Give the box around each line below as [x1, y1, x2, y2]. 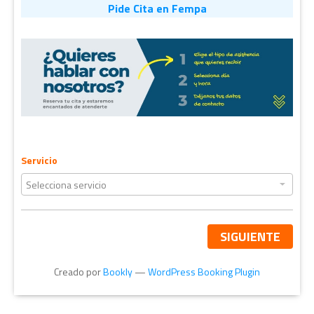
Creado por [54, 264, 103, 280]
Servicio [21, 153, 57, 168]
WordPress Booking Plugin [148, 264, 260, 280]
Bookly [103, 264, 132, 280]
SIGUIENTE [220, 227, 280, 247]
